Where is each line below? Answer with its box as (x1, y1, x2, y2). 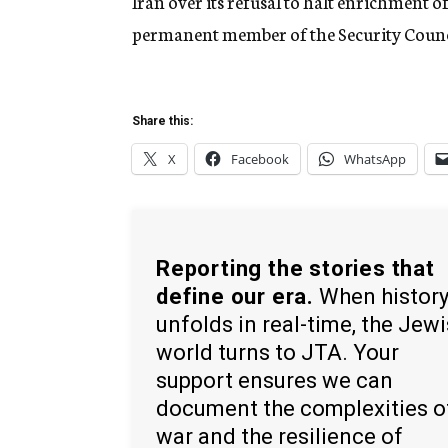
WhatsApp (344, 150, 406, 169)
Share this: (132, 114, 193, 129)
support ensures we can (156, 367, 393, 393)
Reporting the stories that (156, 255, 435, 281)
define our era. (156, 283, 315, 309)
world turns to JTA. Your (156, 339, 399, 365)
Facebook (231, 150, 289, 169)
